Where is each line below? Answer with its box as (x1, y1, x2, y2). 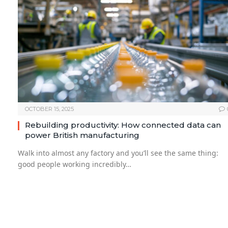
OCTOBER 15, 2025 (25, 105, 74, 113)
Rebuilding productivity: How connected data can (25, 120, 221, 130)
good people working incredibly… (18, 159, 131, 169)
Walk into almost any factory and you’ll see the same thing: (18, 148, 218, 158)
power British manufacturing (25, 130, 139, 140)
